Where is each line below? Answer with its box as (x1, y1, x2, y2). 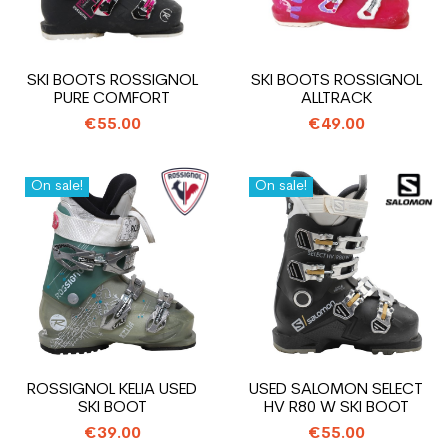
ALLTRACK (300, 91, 372, 107)
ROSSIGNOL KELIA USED (27, 382, 197, 398)
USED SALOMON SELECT (249, 382, 423, 398)
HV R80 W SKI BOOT (263, 400, 409, 416)
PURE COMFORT (54, 91, 170, 107)
